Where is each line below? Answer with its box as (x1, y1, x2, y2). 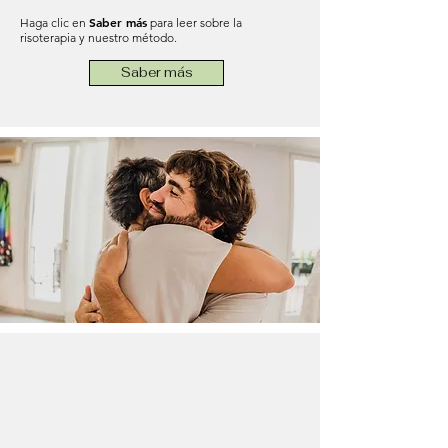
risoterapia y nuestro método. (20, 29, 177, 45)
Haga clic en (20, 14, 89, 30)
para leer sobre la (147, 14, 242, 30)
